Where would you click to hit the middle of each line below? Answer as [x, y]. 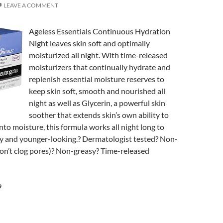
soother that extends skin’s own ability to [99, 115]
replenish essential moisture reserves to [97, 79]
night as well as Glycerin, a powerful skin [97, 103]
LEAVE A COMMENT [31, 5]
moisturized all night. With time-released [98, 55]
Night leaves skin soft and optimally [89, 43]
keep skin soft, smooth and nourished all [97, 91]
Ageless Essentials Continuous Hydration [100, 31]
